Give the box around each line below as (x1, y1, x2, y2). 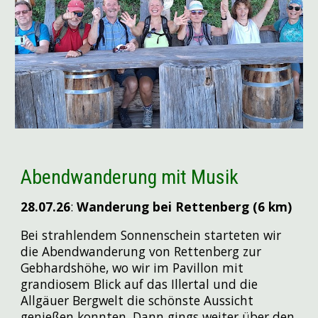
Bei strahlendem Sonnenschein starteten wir (21, 226, 282, 244)
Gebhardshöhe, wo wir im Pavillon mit (21, 259, 244, 277)
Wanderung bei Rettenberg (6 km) (73, 198, 292, 216)
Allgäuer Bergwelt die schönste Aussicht (21, 292, 254, 309)
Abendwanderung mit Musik (21, 165, 239, 190)
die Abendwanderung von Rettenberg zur (21, 243, 262, 261)
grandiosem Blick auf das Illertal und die (21, 275, 258, 293)
